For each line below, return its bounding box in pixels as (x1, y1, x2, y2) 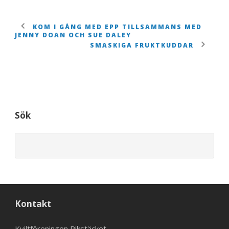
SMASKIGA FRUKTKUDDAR (90, 40, 194, 50)
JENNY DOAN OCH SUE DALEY (15, 30, 131, 39)
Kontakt (15, 197, 51, 210)
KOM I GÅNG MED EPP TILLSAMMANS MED (33, 22, 202, 31)
